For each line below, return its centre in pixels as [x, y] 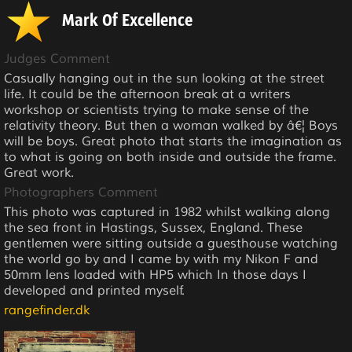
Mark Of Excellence [127, 21]
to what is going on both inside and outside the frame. [170, 157]
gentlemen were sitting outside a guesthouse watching [171, 243]
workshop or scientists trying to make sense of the [156, 110]
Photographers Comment [81, 192]
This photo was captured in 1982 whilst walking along [167, 212]
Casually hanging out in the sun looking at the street [164, 78]
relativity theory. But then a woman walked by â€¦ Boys [171, 125]
